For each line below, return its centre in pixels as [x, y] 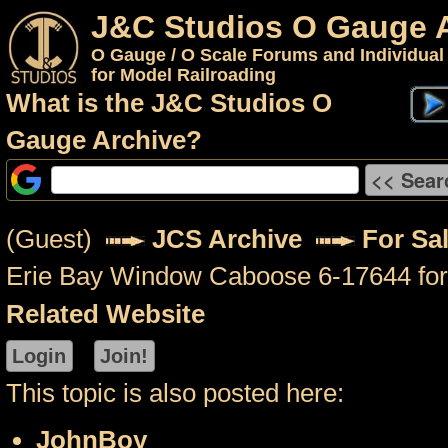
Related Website [105, 314]
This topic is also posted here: [175, 393]
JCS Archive [227, 239]
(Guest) [56, 239]
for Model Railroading [183, 75]
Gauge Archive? [104, 140]
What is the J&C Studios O [169, 103]
